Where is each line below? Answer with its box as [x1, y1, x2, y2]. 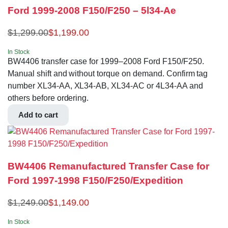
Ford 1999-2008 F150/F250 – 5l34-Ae [8, 5, 176, 16]
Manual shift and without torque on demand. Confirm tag [8, 69, 208, 78]
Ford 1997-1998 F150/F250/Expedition [8, 175, 183, 186]
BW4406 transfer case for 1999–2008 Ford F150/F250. [8, 56, 204, 66]
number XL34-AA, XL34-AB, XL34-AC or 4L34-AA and [8, 81, 203, 90]
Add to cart [18, 110, 58, 119]
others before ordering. [8, 93, 89, 102]
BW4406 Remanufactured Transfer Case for [8, 161, 209, 172]
